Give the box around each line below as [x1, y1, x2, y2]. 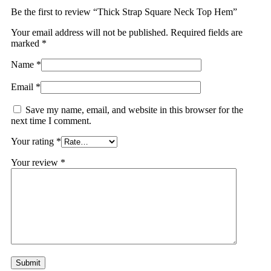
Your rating [11, 136, 56, 146]
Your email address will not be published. [11, 27, 168, 38]
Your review [11, 157, 60, 168]
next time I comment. [11, 116, 91, 126]
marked [11, 38, 42, 48]
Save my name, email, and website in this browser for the [25, 105, 243, 115]
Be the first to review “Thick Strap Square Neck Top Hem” [11, 7, 237, 17]
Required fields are [171, 27, 243, 38]
